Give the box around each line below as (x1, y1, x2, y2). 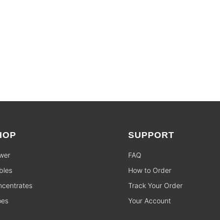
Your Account (128, 196, 171, 205)
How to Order (128, 166, 172, 175)
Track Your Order (128, 181, 183, 190)
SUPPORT (128, 130, 175, 140)
